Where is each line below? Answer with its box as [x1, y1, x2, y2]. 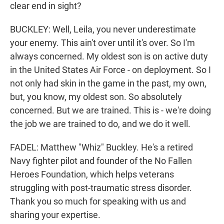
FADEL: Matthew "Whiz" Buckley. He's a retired [10, 142, 193, 153]
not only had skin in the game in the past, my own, [10, 78, 206, 89]
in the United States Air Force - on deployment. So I [10, 64, 211, 75]
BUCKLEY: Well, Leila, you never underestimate [10, 24, 196, 35]
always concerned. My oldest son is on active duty [10, 51, 208, 62]
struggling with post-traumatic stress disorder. [10, 182, 192, 193]
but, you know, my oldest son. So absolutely [10, 91, 182, 102]
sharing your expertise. [10, 209, 100, 220]
